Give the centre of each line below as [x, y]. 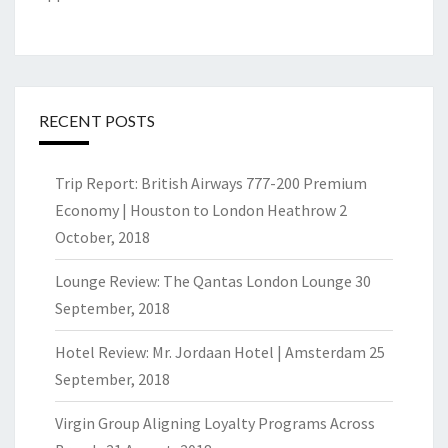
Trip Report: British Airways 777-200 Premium [211, 183]
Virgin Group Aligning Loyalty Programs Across [215, 423]
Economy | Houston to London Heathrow [195, 210]
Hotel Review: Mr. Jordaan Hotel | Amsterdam [210, 352]
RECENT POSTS [97, 121]
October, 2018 [102, 237]
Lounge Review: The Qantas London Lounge [203, 281]
